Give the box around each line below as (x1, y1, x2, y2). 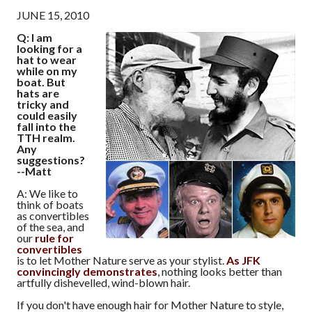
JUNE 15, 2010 (17, 8, 89, 22)
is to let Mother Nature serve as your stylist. (17, 253, 226, 267)
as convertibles (17, 208, 89, 222)
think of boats (17, 197, 84, 211)
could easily (17, 108, 77, 122)
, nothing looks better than (157, 264, 282, 278)
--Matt (17, 164, 52, 178)
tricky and (17, 97, 69, 111)
